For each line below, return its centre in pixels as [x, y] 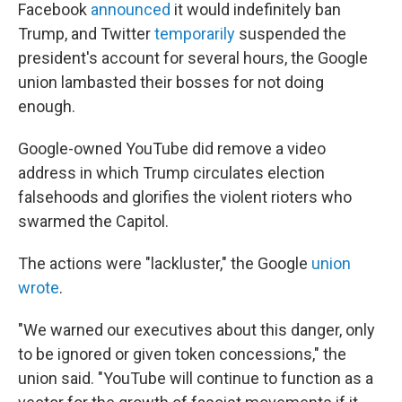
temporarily [197, 34]
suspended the [293, 34]
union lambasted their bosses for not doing [171, 82]
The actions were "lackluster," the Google [165, 263]
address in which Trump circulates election [171, 173]
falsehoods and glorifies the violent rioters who [185, 197]
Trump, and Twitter [86, 34]
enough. [47, 106]
